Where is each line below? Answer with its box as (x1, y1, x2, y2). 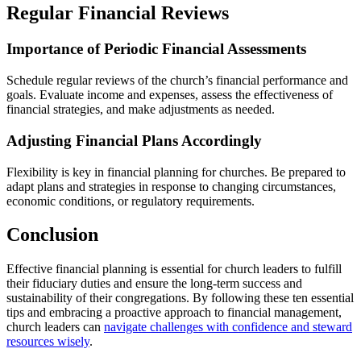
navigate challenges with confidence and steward (104, 320, 352, 334)
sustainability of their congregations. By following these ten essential (6, 291, 354, 305)
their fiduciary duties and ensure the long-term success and (6, 276, 302, 291)
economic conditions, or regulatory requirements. (6, 193, 255, 208)
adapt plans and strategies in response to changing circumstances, (6, 179, 336, 193)
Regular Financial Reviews (6, 2, 229, 24)
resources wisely (6, 334, 89, 349)
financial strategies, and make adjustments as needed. (6, 102, 275, 117)
